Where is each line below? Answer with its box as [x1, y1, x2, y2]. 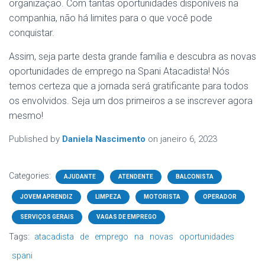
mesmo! [9, 110, 43, 121]
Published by [9, 134, 62, 144]
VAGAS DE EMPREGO [96, 214, 157, 220]
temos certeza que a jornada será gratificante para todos [9, 80, 248, 92]
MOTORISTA [144, 193, 180, 200]
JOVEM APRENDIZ [20, 193, 73, 200]
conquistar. [9, 27, 54, 38]
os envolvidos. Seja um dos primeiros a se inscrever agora [9, 95, 253, 106]
